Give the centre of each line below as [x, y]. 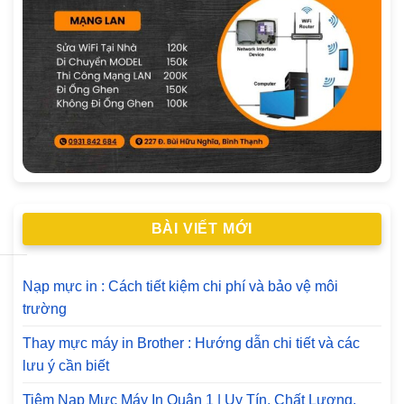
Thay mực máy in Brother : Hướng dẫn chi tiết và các [191, 344]
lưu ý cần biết [66, 366]
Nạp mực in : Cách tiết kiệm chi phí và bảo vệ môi [180, 287]
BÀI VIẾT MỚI [202, 228]
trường [45, 309]
